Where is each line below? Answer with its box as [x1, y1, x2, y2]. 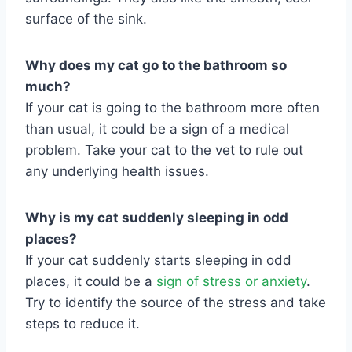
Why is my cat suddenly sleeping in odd [25, 209, 288, 225]
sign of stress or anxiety [156, 273, 306, 289]
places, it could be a [25, 273, 156, 289]
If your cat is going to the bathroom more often [25, 99, 320, 115]
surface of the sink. [25, 10, 147, 27]
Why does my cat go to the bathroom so [25, 57, 287, 73]
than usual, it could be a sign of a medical [25, 120, 289, 137]
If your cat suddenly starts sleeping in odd [25, 251, 291, 268]
